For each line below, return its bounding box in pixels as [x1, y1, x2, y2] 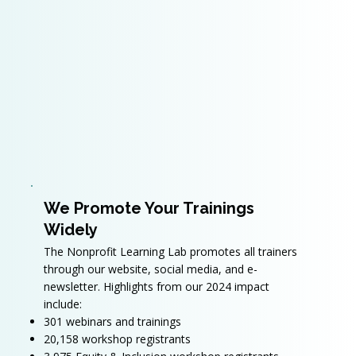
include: [43, 296, 82, 311]
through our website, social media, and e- [43, 261, 257, 277]
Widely [43, 219, 98, 239]
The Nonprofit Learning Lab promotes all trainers [43, 244, 297, 259]
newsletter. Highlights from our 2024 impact [43, 279, 269, 294]
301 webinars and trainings [43, 314, 181, 329]
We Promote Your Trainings [43, 198, 254, 218]
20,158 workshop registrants [43, 331, 191, 346]
